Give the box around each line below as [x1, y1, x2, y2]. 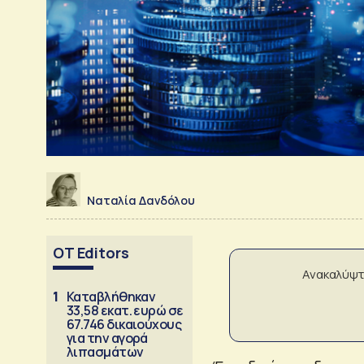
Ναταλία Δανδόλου [87, 192, 195, 208]
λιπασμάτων [67, 342, 144, 361]
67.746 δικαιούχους [67, 314, 182, 333]
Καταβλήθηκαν [67, 287, 156, 305]
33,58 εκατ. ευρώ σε [67, 301, 184, 319]
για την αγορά [67, 328, 148, 347]
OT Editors [53, 242, 129, 262]
